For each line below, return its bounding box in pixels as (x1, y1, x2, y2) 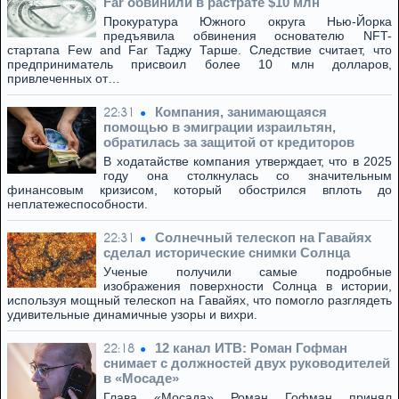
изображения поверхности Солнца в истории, (103, 279, 392, 293)
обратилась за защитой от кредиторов (103, 134, 354, 150)
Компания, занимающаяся (155, 104, 327, 119)
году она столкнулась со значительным (103, 168, 392, 183)
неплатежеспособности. (7, 197, 148, 211)
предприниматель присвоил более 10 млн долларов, (7, 57, 392, 71)
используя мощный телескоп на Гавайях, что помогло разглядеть (7, 293, 392, 307)
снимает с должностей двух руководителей (103, 355, 390, 370)
